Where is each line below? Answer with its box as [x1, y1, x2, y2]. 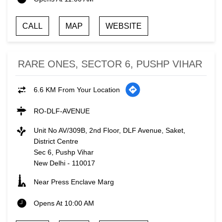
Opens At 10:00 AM [34, 199, 94, 208]
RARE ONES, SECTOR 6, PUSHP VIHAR [18, 58, 202, 70]
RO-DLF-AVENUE [34, 107, 90, 115]
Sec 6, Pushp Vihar [34, 148, 94, 157]
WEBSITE [106, 22, 142, 31]
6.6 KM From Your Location [34, 86, 120, 94]
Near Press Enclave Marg [34, 178, 114, 186]
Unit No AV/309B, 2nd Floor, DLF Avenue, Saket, [34, 126, 185, 135]
